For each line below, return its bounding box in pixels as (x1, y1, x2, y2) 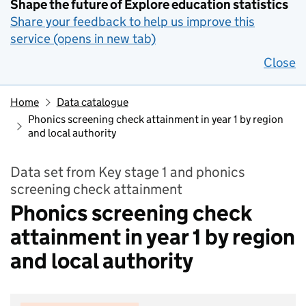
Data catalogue (56, 96, 128, 109)
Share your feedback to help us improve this (10, 14, 255, 29)
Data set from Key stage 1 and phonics (10, 163, 245, 181)
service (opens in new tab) (10, 31, 156, 46)
